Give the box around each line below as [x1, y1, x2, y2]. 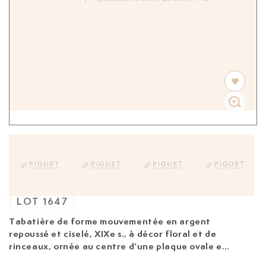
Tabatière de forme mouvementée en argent [9, 215, 211, 228]
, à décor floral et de [124, 227, 217, 240]
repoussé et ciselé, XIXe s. [9, 227, 125, 240]
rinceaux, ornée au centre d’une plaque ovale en [9, 240, 228, 253]
